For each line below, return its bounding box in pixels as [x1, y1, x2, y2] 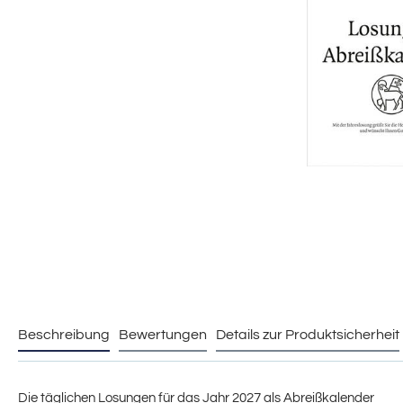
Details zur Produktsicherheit [216, 327, 399, 343]
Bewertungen [119, 327, 207, 343]
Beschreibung [18, 327, 110, 343]
